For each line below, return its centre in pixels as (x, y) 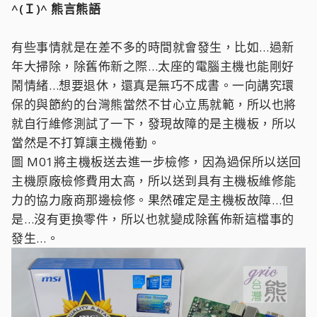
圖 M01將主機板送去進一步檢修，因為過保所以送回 (156, 162)
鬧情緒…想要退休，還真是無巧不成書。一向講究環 (153, 85)
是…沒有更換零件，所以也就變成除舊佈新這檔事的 (153, 219)
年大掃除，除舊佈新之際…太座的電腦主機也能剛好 (153, 66)
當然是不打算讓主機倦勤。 (86, 143)
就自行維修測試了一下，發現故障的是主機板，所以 (154, 123)
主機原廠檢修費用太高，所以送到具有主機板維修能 (154, 181)
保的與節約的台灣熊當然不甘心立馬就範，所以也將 (154, 104)
